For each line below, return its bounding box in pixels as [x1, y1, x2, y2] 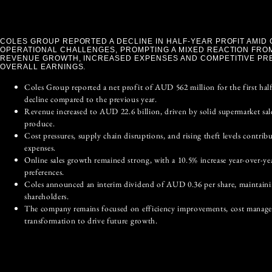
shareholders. [24, 190, 69, 202]
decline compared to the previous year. [24, 93, 157, 104]
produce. [24, 117, 55, 129]
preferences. [24, 166, 65, 177]
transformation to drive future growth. [24, 214, 158, 226]
